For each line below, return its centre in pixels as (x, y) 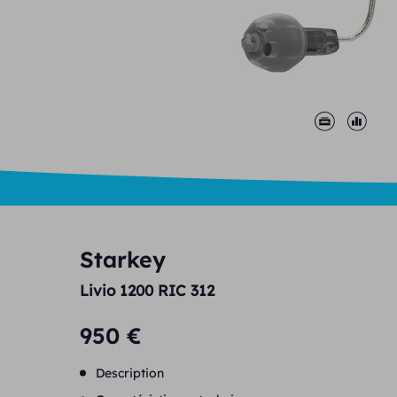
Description (130, 373)
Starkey (123, 259)
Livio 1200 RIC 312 (148, 290)
